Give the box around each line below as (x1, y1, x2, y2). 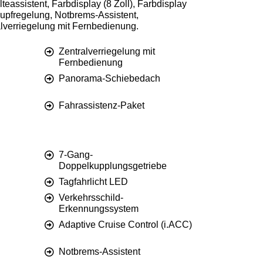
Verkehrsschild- (59, 193, 123, 203)
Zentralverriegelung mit (59, 46, 155, 57)
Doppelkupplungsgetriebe (59, 161, 167, 171)
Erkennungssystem (59, 204, 139, 214)
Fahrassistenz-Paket (59, 100, 144, 111)
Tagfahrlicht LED (59, 177, 128, 187)
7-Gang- (59, 150, 93, 160)
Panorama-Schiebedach (59, 73, 160, 84)
